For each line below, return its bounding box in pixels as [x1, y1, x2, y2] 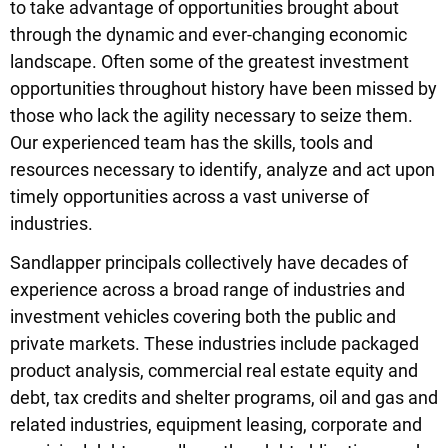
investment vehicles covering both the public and [10, 303, 396, 328]
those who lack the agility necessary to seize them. [10, 102, 413, 127]
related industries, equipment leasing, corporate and [10, 411, 422, 436]
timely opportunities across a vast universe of [10, 183, 369, 208]
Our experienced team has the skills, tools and [10, 129, 373, 154]
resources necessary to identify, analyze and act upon [10, 156, 435, 181]
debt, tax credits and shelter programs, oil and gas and [10, 384, 438, 409]
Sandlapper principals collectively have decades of [10, 249, 408, 274]
